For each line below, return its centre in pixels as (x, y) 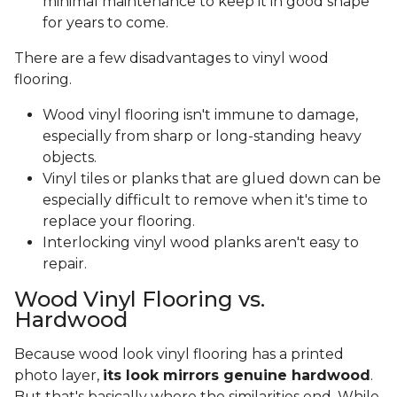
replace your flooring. (119, 222)
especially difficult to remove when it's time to (205, 200)
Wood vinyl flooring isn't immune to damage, (200, 115)
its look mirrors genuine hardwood (237, 376)
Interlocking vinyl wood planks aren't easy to (201, 243)
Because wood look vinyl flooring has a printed (179, 354)
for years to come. (109, 23)
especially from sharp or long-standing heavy (202, 136)
